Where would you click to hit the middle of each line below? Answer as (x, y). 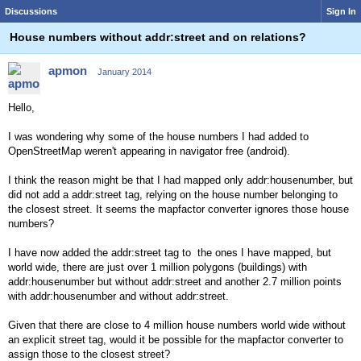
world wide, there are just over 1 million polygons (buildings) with (158, 267)
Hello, (21, 108)
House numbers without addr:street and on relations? (158, 37)
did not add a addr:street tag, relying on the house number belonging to (173, 195)
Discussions (31, 11)
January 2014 (124, 72)
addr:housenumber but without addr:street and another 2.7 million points (175, 282)
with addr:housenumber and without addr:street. (118, 296)
